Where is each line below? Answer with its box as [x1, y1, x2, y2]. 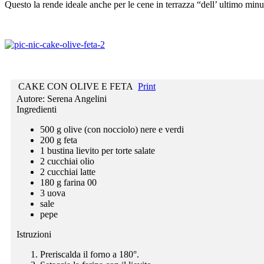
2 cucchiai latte [40, 166, 95, 177]
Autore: [16, 93, 47, 104]
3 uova [40, 187, 65, 198]
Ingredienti [16, 104, 57, 114]
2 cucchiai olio [40, 156, 94, 166]
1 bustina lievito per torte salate [40, 145, 155, 156]
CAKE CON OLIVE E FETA [18, 81, 133, 91]
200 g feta [40, 134, 77, 145]
